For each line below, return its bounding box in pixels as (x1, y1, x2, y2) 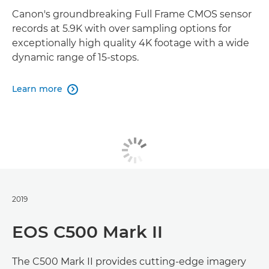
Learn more (12, 83, 62, 94)
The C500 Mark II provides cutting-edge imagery (12, 255, 246, 267)
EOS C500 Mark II (12, 221, 163, 242)
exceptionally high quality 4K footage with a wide (12, 37, 249, 49)
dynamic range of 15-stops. (12, 51, 139, 63)
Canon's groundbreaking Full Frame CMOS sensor (12, 8, 252, 20)
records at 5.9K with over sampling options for (12, 22, 231, 34)
